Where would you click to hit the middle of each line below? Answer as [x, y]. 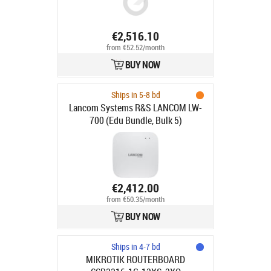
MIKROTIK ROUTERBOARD [135, 260]
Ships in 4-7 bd [135, 247]
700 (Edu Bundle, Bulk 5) [135, 120]
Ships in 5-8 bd [135, 95]
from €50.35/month [135, 200]
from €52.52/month [135, 48]
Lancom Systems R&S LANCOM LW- [135, 108]
